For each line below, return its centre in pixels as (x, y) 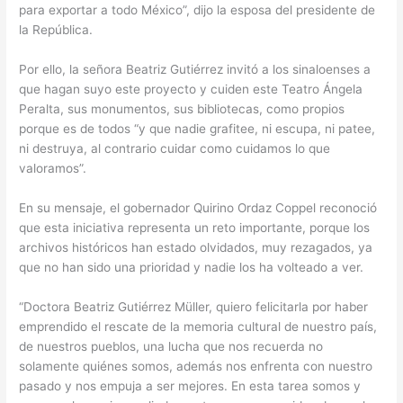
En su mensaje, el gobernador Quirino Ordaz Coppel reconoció (198, 207)
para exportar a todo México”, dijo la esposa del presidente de (197, 10)
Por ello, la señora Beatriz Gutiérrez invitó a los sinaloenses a (195, 69)
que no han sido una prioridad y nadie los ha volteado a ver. (192, 267)
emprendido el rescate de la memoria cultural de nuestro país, (198, 326)
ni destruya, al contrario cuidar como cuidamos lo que (175, 148)
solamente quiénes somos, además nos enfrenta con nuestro (196, 366)
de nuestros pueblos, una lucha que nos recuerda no (171, 346)
